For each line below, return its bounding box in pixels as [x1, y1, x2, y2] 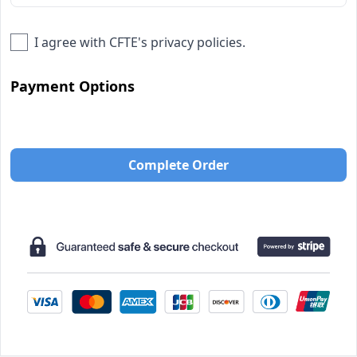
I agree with [34, 33, 109, 51]
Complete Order [128, 156, 229, 174]
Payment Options [10, 76, 135, 96]
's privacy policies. [138, 33, 245, 51]
